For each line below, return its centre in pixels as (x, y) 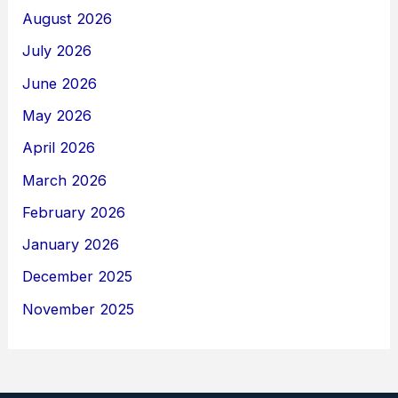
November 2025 (79, 309)
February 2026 (74, 212)
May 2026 (57, 115)
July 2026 (57, 51)
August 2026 (68, 19)
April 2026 (59, 148)
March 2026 (65, 180)
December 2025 (78, 277)
